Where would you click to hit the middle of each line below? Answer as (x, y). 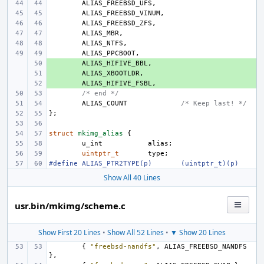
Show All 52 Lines (136, 232)
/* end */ (100, 93)
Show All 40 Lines (132, 178)
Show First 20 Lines (70, 232)
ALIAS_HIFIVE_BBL (115, 63)
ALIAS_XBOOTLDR (111, 73)
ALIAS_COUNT (105, 103)
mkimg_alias (100, 133)
